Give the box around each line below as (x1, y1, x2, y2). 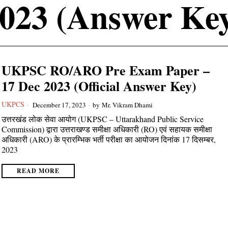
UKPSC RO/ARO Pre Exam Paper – (2, 61, 210, 80)
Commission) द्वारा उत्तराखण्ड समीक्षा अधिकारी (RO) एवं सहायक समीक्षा (2, 124, 213, 134)
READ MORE (17, 166, 60, 175)
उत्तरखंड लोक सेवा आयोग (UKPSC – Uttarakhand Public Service (2, 113, 204, 124)
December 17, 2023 (31, 100, 87, 109)
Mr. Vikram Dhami (102, 100, 153, 109)
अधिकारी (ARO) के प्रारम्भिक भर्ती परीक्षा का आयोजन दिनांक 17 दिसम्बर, (2, 134, 216, 145)
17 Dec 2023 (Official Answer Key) (2, 76, 197, 96)
